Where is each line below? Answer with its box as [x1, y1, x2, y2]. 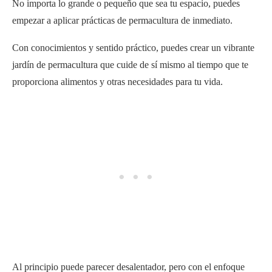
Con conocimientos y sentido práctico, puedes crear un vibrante [12, 42, 254, 53]
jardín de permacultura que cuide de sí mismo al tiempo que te [12, 59, 248, 70]
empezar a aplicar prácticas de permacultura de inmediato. [12, 15, 233, 25]
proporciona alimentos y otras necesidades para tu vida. [12, 76, 223, 87]
